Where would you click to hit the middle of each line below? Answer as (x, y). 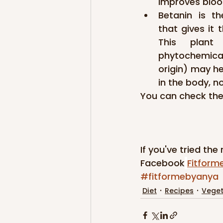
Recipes (179, 190)
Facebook (163, 163)
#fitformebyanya (179, 177)
